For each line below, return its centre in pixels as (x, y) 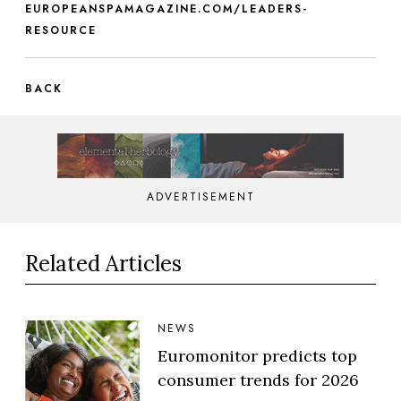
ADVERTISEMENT (200, 196)
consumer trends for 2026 (258, 380)
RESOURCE (61, 30)
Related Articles (103, 263)
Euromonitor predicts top (257, 355)
